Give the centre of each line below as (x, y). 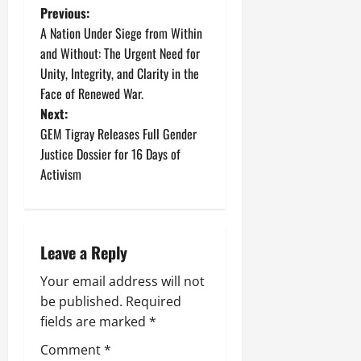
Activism (61, 174)
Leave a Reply (84, 253)
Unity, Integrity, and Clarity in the (120, 74)
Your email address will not (122, 282)
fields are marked (95, 322)
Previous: (65, 13)
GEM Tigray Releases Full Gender (118, 134)
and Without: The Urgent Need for (120, 54)
